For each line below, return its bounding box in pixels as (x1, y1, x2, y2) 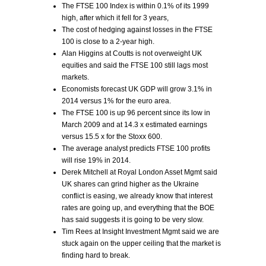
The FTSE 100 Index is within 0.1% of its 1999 (62, 2, 209, 10)
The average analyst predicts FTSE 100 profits (62, 144, 210, 153)
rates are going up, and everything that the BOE (62, 204, 214, 212)
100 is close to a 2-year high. (62, 37, 154, 46)
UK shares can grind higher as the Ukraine (62, 180, 199, 188)
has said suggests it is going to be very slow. (62, 216, 204, 224)
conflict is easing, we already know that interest (62, 192, 213, 200)
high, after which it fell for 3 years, (62, 14, 169, 22)
